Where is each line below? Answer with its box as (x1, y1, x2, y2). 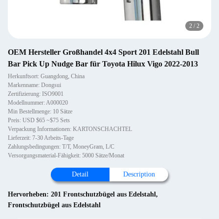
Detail (72, 171, 88, 178)
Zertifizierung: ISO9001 (8, 90, 64, 97)
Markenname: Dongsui (8, 82, 61, 88)
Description (123, 171, 155, 178)
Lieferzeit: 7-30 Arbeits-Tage (8, 134, 74, 141)
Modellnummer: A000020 (8, 99, 68, 106)
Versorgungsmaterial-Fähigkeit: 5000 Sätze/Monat (8, 152, 124, 159)
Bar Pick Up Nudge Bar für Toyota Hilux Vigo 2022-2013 (8, 60, 198, 68)
